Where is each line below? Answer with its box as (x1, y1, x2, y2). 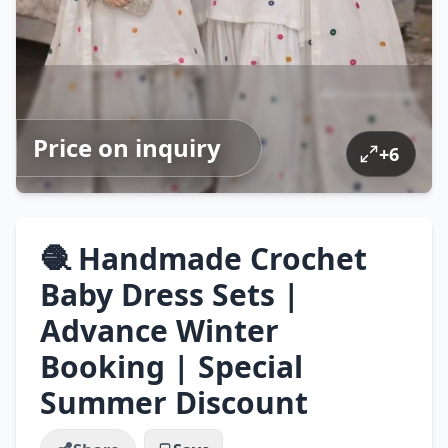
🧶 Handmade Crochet (40, 238, 367, 279)
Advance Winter (40, 310, 279, 351)
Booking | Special (40, 346, 303, 387)
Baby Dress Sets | (40, 274, 300, 315)
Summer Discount (40, 382, 308, 423)
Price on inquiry (33, 131, 221, 164)
